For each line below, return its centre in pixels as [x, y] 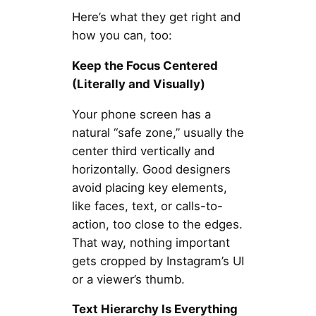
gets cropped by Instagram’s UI [158, 261]
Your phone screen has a [141, 114]
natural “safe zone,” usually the [158, 132]
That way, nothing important [151, 242]
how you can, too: [122, 35]
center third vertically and [143, 151]
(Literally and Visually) [138, 84]
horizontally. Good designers [151, 169]
